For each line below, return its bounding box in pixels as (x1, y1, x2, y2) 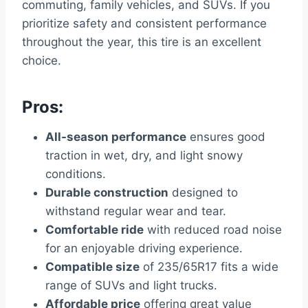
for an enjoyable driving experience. (45, 241, 243, 256)
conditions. (45, 167, 106, 181)
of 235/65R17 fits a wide (140, 260, 278, 274)
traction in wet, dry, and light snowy (45, 148, 243, 163)
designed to (168, 186, 238, 200)
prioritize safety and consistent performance (22, 16, 267, 31)
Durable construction (45, 186, 168, 200)
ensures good (186, 130, 265, 144)
